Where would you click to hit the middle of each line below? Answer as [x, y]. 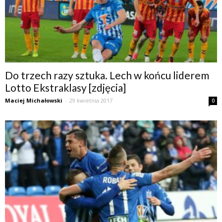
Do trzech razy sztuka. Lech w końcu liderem [107, 75]
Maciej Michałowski [34, 101]
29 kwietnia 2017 [91, 101]
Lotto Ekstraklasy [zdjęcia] [65, 88]
